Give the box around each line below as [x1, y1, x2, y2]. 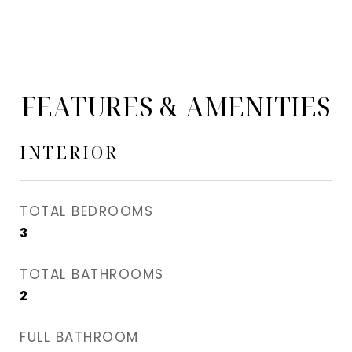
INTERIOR [20, 141, 119, 163]
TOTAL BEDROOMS [20, 202, 153, 221]
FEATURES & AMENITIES [20, 90, 332, 123]
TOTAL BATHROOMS [20, 265, 164, 284]
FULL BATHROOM [20, 328, 139, 346]
